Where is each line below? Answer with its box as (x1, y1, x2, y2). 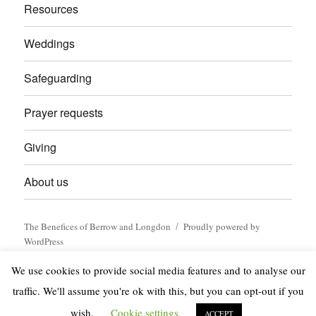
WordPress (24, 234, 64, 248)
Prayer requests (24, 104, 104, 121)
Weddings (24, 35, 75, 52)
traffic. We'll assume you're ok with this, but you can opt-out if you (12, 284, 304, 298)
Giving (24, 139, 57, 156)
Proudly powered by (183, 219, 261, 233)
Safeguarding (24, 70, 92, 87)
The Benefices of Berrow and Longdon (24, 219, 171, 233)
